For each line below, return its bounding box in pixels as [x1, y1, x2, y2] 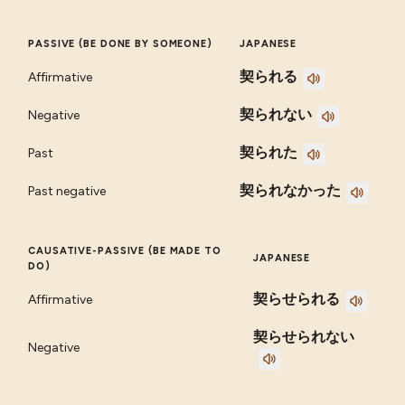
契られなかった [240, 183, 342, 199]
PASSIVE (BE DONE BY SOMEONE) [28, 38, 212, 51]
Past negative [28, 184, 107, 200]
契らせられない [253, 329, 355, 345]
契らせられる [253, 291, 341, 307]
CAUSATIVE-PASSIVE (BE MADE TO [28, 245, 221, 258]
